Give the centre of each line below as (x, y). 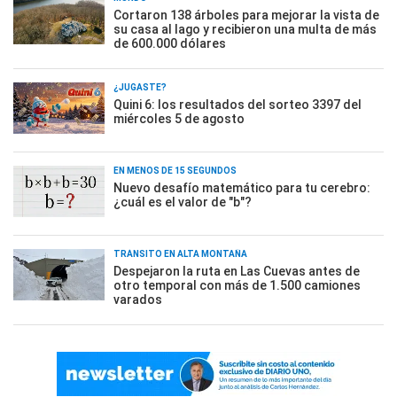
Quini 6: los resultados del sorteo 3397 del (237, 105)
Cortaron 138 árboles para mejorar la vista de (246, 15)
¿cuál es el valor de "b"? (183, 202)
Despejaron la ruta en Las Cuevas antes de (237, 271)
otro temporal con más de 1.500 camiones (237, 285)
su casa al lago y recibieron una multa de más (245, 29)
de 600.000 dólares (170, 43)
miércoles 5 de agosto (179, 119)
